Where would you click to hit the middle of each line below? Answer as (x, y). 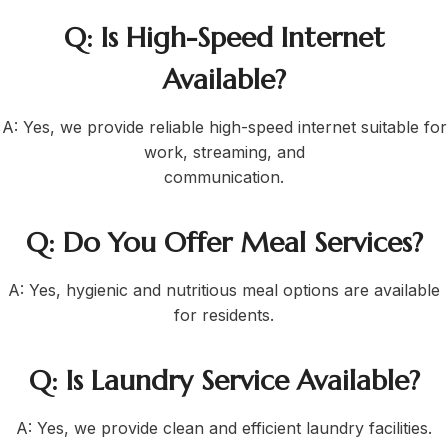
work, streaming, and (224, 152)
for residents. (224, 315)
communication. (224, 177)
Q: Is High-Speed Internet (224, 38)
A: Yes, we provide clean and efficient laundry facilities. (224, 428)
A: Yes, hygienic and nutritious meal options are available (224, 290)
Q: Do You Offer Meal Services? (224, 243)
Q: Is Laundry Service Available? (224, 381)
